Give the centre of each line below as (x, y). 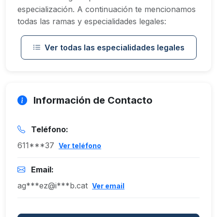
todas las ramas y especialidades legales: (92, 21)
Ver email (108, 186)
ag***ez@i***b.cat (53, 186)
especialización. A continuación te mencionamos (107, 9)
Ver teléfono (80, 146)
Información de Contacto (92, 100)
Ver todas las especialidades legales (114, 47)
